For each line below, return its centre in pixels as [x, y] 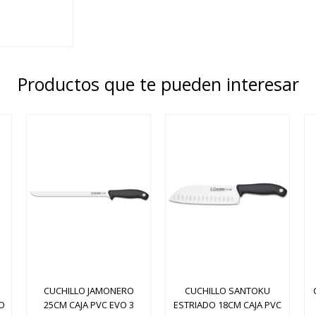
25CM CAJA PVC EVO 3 [89, 305]
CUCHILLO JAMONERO [89, 291]
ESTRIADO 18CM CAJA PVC [227, 305]
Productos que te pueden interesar [158, 84]
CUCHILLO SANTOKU [227, 291]
